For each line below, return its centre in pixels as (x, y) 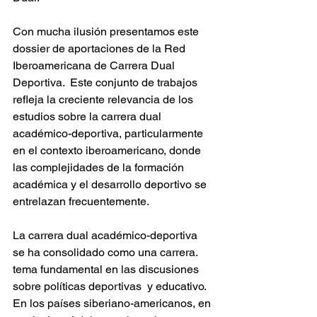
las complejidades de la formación (100, 167)
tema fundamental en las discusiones (107, 269)
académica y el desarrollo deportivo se (111, 184)
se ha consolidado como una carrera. (106, 252)
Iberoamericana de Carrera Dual (95, 65)
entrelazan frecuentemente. (81, 201)
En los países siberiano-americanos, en (113, 303)
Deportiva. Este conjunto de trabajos (106, 82)
